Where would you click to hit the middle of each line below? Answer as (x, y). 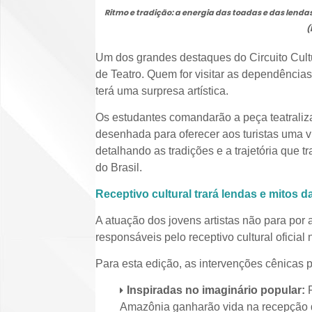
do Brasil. (119, 167)
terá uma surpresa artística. (162, 91)
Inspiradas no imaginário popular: (216, 290)
